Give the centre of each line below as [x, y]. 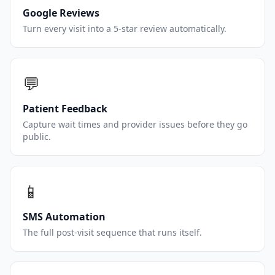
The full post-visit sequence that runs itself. [112, 232]
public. [37, 137]
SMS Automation [64, 217]
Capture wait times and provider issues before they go [135, 124]
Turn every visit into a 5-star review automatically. [125, 29]
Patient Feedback [65, 109]
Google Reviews [61, 13]
